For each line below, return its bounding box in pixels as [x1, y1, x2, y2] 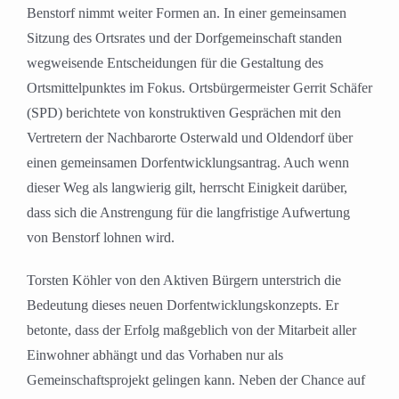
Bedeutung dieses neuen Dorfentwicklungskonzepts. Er [27, 297, 338, 313]
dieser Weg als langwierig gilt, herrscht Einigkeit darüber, [27, 180, 347, 196]
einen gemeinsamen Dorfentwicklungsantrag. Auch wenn [27, 155, 349, 171]
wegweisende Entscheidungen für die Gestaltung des [27, 55, 323, 71]
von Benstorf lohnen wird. [27, 230, 175, 246]
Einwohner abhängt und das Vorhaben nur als [27, 347, 283, 363]
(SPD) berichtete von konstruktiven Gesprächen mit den [27, 105, 341, 121]
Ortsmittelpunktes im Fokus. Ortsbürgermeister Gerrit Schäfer [27, 80, 372, 96]
